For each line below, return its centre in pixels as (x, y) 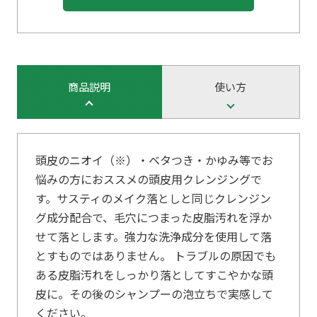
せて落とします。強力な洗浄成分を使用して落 (153, 237)
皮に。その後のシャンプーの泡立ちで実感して (154, 294)
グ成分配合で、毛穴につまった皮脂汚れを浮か (153, 218)
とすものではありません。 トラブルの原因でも (155, 256)
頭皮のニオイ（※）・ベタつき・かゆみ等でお (154, 161)
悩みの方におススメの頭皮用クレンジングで (148, 180)
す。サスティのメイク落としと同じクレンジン (153, 199)
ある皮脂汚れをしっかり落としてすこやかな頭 (154, 275)
